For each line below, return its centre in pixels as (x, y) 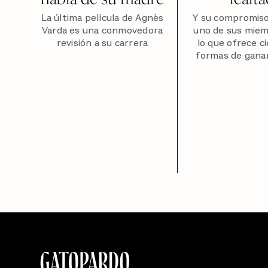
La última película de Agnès (102, 18)
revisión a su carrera (102, 43)
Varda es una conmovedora (102, 31)
